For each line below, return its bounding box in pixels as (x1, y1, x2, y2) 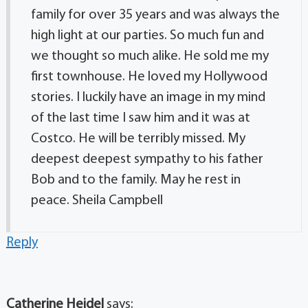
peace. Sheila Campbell (30, 194, 163, 208)
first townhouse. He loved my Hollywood (30, 70, 267, 84)
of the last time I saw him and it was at (30, 111, 250, 125)
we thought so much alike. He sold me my (30, 49, 269, 63)
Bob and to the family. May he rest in (30, 173, 241, 187)
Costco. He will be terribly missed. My (30, 132, 245, 146)
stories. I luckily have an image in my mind (30, 91, 265, 104)
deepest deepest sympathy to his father (30, 153, 263, 166)
